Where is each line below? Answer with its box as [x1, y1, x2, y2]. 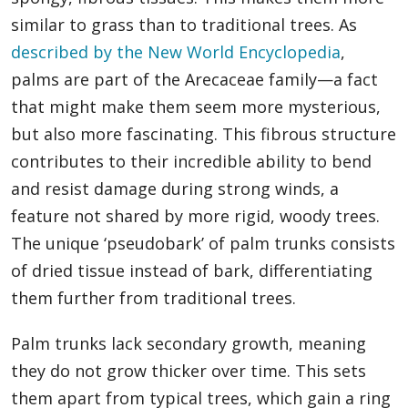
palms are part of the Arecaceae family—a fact [11, 68, 378, 91]
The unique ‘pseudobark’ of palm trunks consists [11, 232, 395, 255]
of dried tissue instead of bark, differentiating [11, 260, 372, 282]
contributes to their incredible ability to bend [11, 150, 372, 173]
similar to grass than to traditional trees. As [11, 14, 357, 36]
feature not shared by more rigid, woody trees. [11, 205, 380, 228]
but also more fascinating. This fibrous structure [11, 123, 396, 146]
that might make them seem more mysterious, [11, 96, 381, 118]
